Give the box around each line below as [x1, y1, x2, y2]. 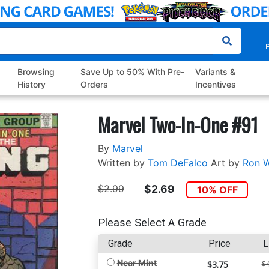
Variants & [195, 67, 235, 77]
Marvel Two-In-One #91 [97, 110, 258, 139]
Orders [80, 79, 108, 90]
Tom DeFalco [147, 157, 208, 169]
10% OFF [196, 184, 238, 196]
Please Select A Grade [97, 216, 207, 229]
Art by [210, 157, 240, 169]
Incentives [195, 79, 236, 90]
